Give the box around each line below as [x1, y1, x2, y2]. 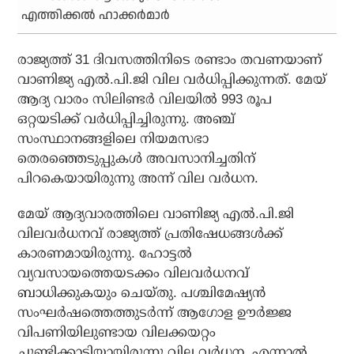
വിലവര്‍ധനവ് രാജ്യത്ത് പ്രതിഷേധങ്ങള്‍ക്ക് [17, 226, 284, 242]
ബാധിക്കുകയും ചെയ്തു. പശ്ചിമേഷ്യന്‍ [17, 285, 266, 301]
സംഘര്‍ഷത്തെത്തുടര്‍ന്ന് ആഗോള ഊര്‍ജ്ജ [17, 305, 292, 321]
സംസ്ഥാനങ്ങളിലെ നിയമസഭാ [17, 131, 209, 147]
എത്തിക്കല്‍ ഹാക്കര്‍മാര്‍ [21, 6, 171, 25]
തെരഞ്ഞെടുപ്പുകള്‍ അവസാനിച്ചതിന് [17, 151, 256, 167]
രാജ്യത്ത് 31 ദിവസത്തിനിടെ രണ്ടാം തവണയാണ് [17, 52, 322, 68]
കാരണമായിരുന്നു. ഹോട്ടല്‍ [17, 246, 193, 262]
